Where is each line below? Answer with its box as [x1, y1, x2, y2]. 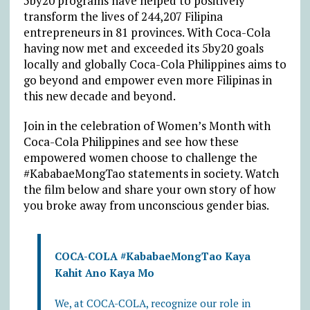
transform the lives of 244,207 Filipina [23, 8, 223, 24]
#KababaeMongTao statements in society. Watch [23, 165, 279, 181]
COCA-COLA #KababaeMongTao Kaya [54, 248, 250, 263]
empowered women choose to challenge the [23, 149, 257, 165]
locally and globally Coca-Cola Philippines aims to [23, 55, 286, 72]
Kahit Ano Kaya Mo [54, 265, 154, 280]
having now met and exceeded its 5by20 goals [23, 39, 264, 56]
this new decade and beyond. [23, 87, 176, 104]
